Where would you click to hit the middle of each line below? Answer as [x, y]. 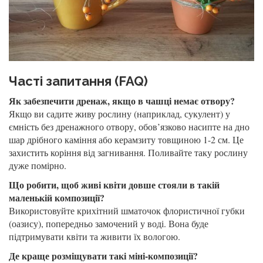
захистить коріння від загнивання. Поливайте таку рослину [128, 153]
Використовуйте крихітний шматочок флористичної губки [127, 211]
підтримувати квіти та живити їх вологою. [95, 237]
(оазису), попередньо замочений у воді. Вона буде [109, 224]
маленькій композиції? [57, 198]
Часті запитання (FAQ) [78, 81]
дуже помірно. [38, 166]
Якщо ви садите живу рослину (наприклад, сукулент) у [119, 114]
